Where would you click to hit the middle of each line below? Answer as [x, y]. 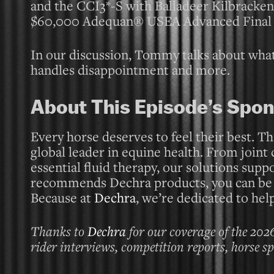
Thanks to [59, 231]
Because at [62, 197]
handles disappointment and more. [130, 69]
